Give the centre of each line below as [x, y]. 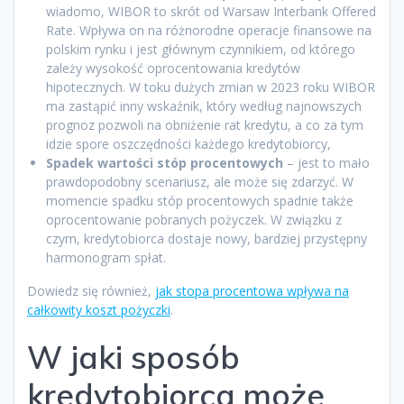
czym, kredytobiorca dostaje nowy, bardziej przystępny [207, 238]
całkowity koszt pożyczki [99, 309]
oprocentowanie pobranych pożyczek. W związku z [194, 219]
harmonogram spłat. [106, 257]
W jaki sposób [133, 357]
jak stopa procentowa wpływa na [252, 290]
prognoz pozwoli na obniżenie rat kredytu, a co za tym [205, 124]
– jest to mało [326, 162]
